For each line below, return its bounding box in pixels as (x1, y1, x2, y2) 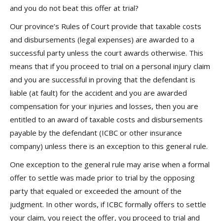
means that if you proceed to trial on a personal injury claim (10, 61, 210, 71)
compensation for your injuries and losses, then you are (10, 101, 198, 111)
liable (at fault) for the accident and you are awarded (10, 88, 187, 98)
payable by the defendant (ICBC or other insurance (10, 128, 182, 138)
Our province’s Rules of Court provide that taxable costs (10, 21, 201, 31)
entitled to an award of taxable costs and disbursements (10, 114, 203, 124)
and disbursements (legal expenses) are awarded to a (10, 35, 194, 44)
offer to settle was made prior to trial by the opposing (10, 173, 195, 183)
